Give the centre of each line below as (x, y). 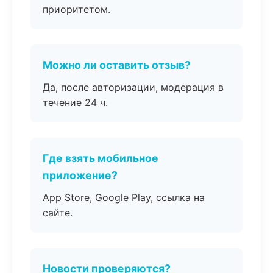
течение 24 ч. (75, 102)
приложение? (80, 175)
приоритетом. (76, 9)
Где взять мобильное (101, 158)
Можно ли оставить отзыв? (117, 65)
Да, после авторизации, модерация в (133, 87)
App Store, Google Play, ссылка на (124, 197)
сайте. (58, 213)
